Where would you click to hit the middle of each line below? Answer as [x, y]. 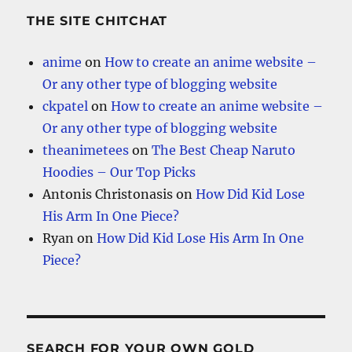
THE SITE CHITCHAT [97, 20]
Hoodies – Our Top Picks [119, 172]
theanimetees [86, 150]
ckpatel [66, 106]
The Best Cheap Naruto [224, 150]
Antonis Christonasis [108, 194]
